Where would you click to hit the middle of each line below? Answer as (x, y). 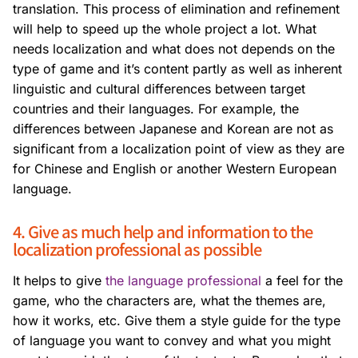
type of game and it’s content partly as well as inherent (177, 69)
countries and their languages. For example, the (156, 109)
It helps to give (57, 281)
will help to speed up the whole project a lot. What (165, 29)
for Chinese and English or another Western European (175, 169)
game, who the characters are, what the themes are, (169, 301)
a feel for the (302, 281)
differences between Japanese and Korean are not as (173, 129)
